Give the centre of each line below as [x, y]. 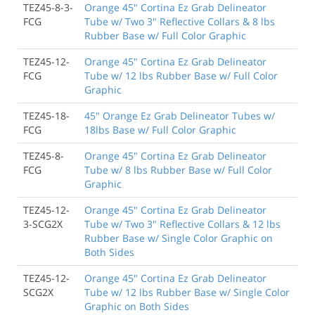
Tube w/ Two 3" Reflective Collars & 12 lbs [182, 224]
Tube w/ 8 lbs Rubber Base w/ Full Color [178, 169]
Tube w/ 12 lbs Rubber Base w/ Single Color [187, 292]
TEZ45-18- [46, 115]
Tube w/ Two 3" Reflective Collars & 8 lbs [180, 21]
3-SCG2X [43, 224]
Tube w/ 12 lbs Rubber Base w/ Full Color [181, 75]
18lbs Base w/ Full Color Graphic [160, 129]
